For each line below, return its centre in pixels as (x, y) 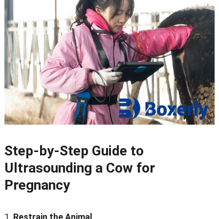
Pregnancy (37, 185)
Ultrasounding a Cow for (79, 168)
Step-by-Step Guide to (74, 151)
